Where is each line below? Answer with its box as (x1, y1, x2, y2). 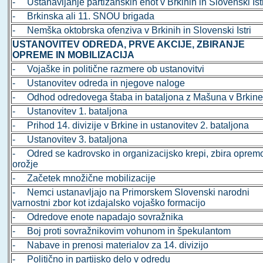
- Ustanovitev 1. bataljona (12, 106, 128, 117)
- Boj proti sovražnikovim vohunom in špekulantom (12, 226, 231, 237)
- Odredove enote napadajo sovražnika (12, 212, 184, 222)
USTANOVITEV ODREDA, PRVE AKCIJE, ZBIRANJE (12, 39, 245, 50)
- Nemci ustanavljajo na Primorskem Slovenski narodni (12, 187, 250, 198)
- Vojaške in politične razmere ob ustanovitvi (12, 64, 205, 75)
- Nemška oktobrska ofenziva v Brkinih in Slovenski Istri (12, 25, 252, 36)
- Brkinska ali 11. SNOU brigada (12, 11, 155, 22)
